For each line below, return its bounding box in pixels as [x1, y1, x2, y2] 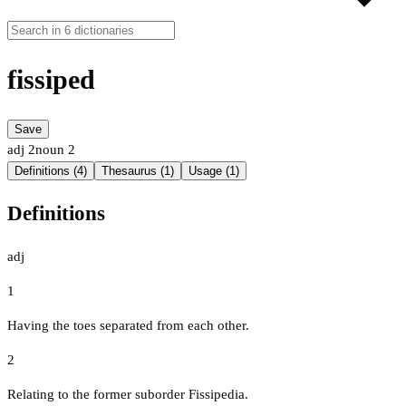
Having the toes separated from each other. [7, 317, 249, 333]
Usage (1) [188, 164, 239, 179]
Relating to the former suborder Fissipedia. [7, 386, 248, 401]
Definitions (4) [14, 164, 87, 179]
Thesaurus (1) [101, 164, 174, 179]
